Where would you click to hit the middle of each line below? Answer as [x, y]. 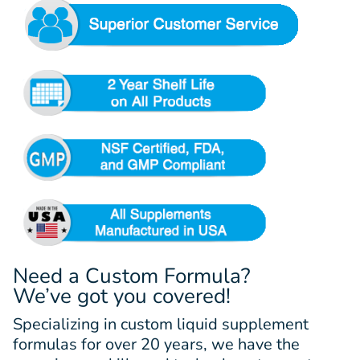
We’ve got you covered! [122, 296]
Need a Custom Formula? [132, 276]
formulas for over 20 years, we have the [156, 344]
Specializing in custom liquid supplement [161, 324]
